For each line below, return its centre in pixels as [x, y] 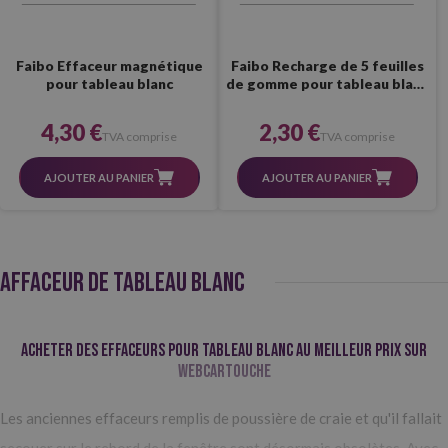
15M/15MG [327, 102]
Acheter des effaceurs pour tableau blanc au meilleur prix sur [224, 351]
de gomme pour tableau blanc [327, 84]
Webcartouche [224, 372]
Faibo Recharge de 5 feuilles [327, 66]
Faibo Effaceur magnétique [109, 66]
